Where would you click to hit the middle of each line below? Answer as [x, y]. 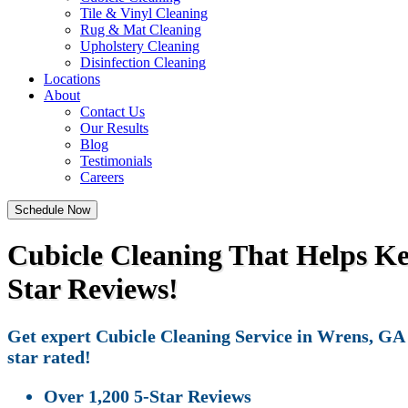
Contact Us [112, 112]
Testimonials [116, 161]
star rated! [49, 357]
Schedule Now [52, 210]
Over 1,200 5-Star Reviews [148, 396]
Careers [102, 177]
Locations [72, 79]
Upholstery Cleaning [140, 46]
